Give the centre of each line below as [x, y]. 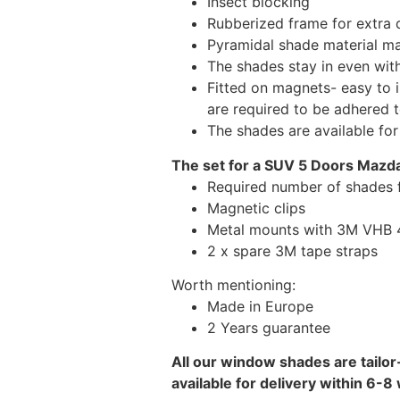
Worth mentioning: [233, 285]
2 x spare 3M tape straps [292, 250]
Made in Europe [260, 307]
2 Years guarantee [269, 328]
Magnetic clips [256, 208]
